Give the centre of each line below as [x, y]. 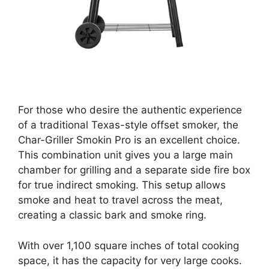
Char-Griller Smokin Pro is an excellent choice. [129, 140]
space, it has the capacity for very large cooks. [130, 260]
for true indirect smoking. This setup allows [122, 185]
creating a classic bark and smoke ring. [112, 215]
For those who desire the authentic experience [130, 110]
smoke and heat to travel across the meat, [120, 200]
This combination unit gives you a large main [125, 155]
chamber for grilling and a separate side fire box [134, 170]
